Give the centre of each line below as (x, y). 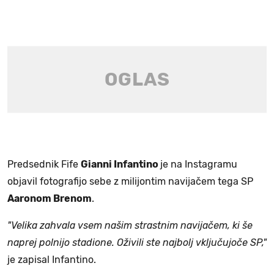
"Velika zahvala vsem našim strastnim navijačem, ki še (130, 225)
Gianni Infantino (120, 164)
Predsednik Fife (44, 164)
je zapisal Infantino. (52, 259)
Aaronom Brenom (50, 198)
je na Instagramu (199, 164)
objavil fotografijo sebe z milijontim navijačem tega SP (130, 181)
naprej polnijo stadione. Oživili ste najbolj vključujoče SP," (137, 242)
